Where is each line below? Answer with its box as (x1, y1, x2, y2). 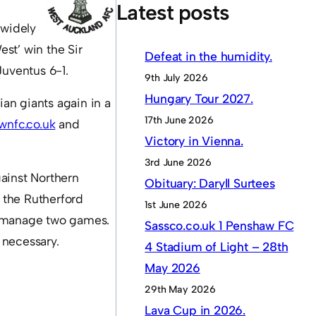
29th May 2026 (145, 283, 216, 296)
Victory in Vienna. (145, 133, 243, 149)
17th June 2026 (145, 114, 214, 127)
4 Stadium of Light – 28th (145, 239, 288, 255)
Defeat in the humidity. (145, 49, 272, 64)
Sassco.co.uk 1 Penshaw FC (145, 218, 294, 233)
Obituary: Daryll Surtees (145, 176, 275, 191)
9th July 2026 (145, 71, 208, 85)
